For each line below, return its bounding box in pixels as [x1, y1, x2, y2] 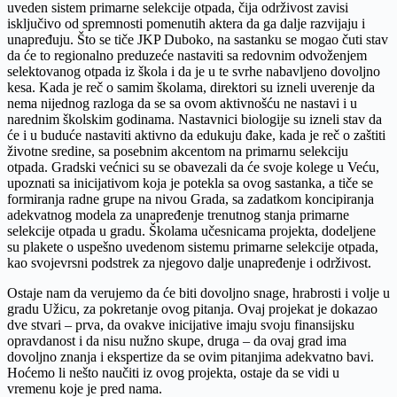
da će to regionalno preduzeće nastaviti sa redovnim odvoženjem [7, 47, 367, 63]
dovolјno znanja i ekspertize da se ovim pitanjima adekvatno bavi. [7, 348, 374, 364]
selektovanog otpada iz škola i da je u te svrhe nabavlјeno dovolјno [7, 63, 380, 79]
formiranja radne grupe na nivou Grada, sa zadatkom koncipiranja [7, 191, 374, 206]
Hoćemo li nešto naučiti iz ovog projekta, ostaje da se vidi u [7, 364, 339, 380]
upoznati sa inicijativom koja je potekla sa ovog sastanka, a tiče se [7, 175, 373, 191]
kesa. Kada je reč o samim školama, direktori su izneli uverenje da [7, 79, 375, 95]
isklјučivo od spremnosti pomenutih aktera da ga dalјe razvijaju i [7, 15, 365, 31]
